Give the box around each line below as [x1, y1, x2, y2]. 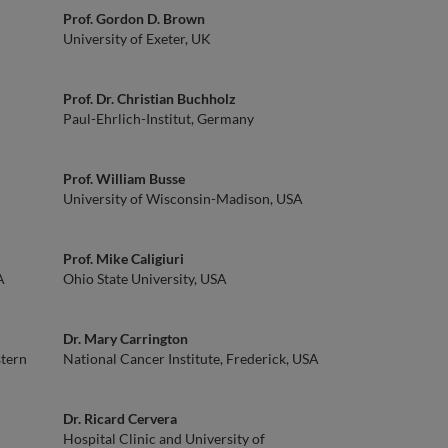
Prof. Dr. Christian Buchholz [63, 90, 236, 107]
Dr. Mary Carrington [63, 330, 188, 347]
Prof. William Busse [63, 170, 185, 187]
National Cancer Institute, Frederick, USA [63, 350, 319, 367]
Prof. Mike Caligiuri [63, 250, 184, 267]
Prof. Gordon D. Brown [63, 10, 205, 27]
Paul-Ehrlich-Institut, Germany [63, 110, 254, 127]
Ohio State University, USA [63, 270, 227, 287]
